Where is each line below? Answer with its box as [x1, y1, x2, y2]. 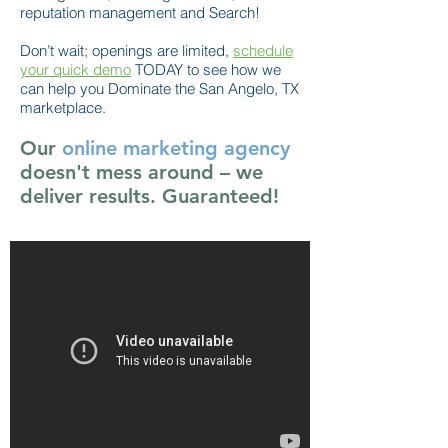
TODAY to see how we [135, 60, 281, 79]
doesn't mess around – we [20, 160, 263, 184]
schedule [233, 41, 293, 60]
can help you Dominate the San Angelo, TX [20, 79, 299, 98]
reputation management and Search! [20, 3, 260, 22]
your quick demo [20, 60, 131, 79]
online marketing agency [62, 136, 290, 160]
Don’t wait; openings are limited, [20, 41, 233, 60]
